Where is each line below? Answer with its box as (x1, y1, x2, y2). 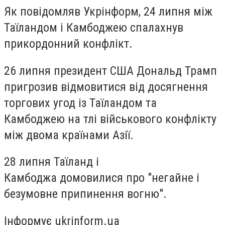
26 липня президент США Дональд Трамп (4, 63, 217, 78)
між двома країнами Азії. (4, 128, 134, 142)
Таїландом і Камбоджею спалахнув (4, 20, 183, 35)
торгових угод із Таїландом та (4, 95, 157, 110)
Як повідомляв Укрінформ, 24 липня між (4, 4, 212, 19)
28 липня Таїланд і (4, 155, 99, 169)
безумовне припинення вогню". (4, 187, 167, 201)
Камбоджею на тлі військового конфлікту (4, 111, 216, 126)
